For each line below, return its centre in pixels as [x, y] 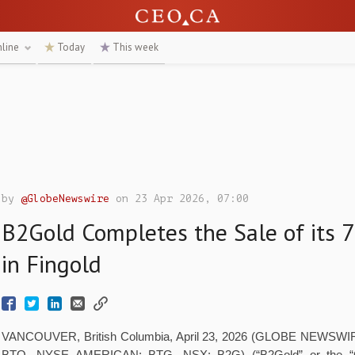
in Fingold [52, 263]
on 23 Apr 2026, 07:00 [179, 198]
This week [134, 47]
